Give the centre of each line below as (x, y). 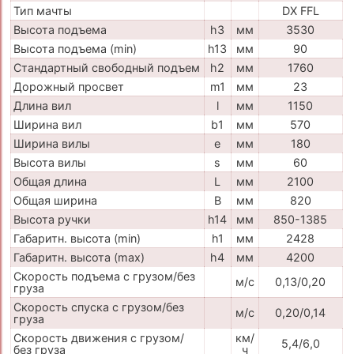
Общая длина (50, 182)
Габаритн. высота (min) (77, 239)
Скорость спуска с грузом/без (98, 307)
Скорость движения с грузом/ (98, 338)
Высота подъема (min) (75, 49)
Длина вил (42, 106)
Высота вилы (49, 163)
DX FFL (300, 11)
